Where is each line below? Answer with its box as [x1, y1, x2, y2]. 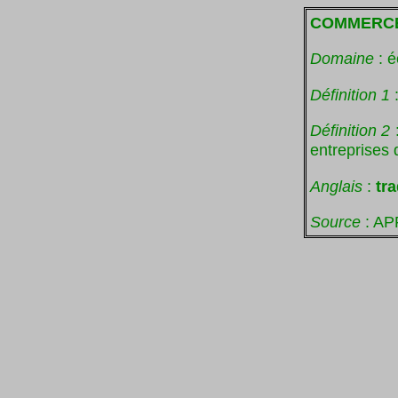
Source [310, 211, 361, 231]
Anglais [310, 176, 362, 195]
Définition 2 [310, 121, 391, 140]
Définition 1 [310, 84, 390, 104]
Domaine [310, 49, 374, 68]
